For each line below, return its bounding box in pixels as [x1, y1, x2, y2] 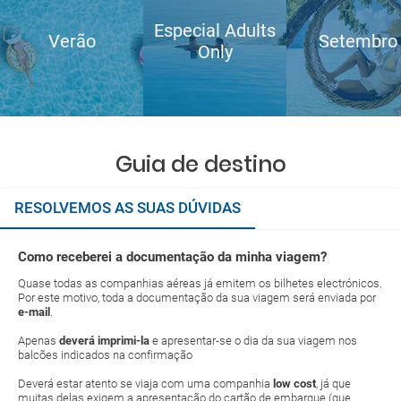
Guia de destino [115, 149, 286, 179]
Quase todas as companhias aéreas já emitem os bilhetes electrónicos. [18, 277, 382, 290]
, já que [316, 377, 351, 390]
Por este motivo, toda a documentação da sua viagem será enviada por [18, 291, 376, 304]
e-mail [18, 305, 50, 319]
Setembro [319, 30, 397, 52]
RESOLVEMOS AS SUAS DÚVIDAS [14, 199, 241, 217]
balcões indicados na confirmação [18, 348, 192, 362]
